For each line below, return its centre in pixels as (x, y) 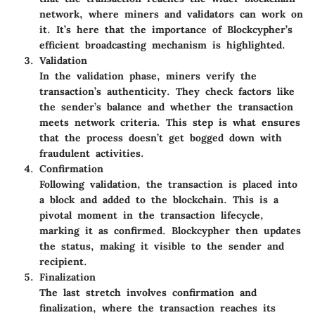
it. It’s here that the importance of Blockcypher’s (166, 30)
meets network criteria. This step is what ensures (170, 122)
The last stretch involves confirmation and (148, 292)
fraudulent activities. (92, 153)
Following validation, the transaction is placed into (168, 184)
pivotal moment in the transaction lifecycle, (152, 215)
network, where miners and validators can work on (171, 14)
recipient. (63, 262)
